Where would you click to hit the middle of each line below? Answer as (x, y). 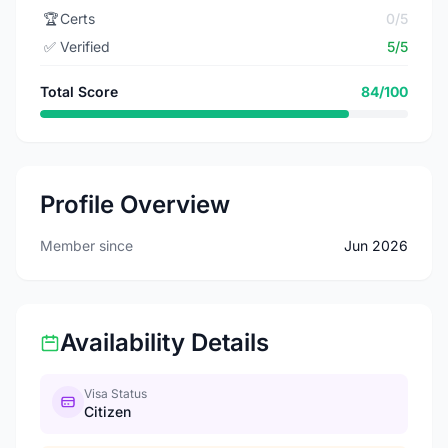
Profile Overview (135, 204)
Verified (85, 46)
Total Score (79, 91)
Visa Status (115, 393)
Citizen (107, 411)
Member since (86, 245)
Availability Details (164, 342)
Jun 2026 (376, 245)
